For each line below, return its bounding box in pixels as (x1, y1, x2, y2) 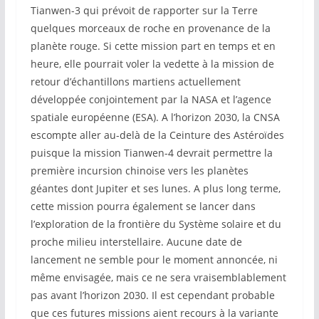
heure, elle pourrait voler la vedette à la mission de (30, 57, 274, 71)
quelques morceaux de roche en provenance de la (30, 21, 271, 36)
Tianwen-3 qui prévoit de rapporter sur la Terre (30, 4, 258, 18)
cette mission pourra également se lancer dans (30, 199, 256, 214)
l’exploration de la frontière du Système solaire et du (30, 217, 281, 231)
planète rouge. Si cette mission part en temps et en (30, 39, 276, 53)
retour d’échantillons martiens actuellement (30, 75, 241, 89)
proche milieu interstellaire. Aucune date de (30, 235, 242, 249)
